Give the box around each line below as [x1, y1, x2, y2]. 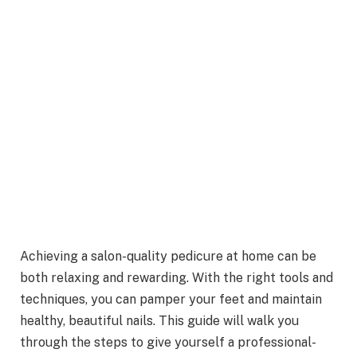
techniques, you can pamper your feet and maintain [20, 292, 322, 308]
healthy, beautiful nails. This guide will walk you [20, 313, 299, 329]
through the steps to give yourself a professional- [20, 335, 316, 351]
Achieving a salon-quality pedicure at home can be [20, 249, 316, 265]
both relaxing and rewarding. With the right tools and [20, 270, 333, 286]
